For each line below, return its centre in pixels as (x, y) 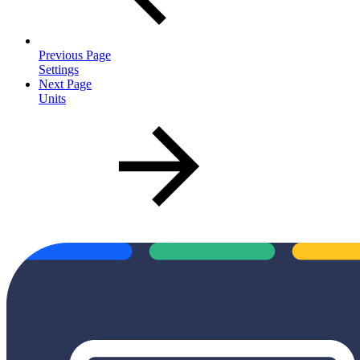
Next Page (65, 84)
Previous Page (75, 55)
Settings (59, 69)
